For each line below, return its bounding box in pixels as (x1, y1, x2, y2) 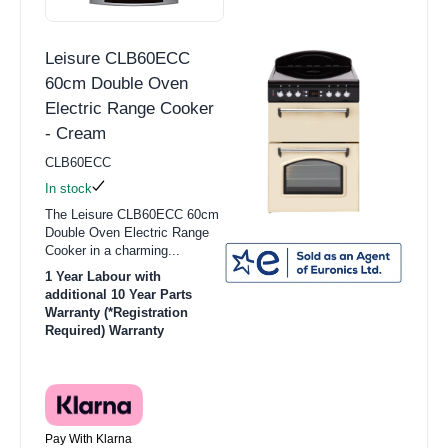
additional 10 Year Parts (45, 287, 192, 303)
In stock (45, 181, 92, 197)
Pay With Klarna (45, 431, 132, 446)
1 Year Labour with (45, 269, 161, 285)
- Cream (45, 124, 106, 144)
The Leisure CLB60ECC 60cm (45, 207, 219, 223)
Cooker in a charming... (45, 243, 180, 259)
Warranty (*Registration (45, 305, 188, 321)
